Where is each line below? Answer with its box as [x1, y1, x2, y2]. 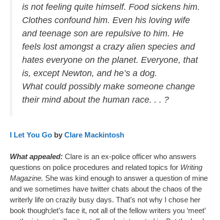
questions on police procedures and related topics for [10, 163, 180, 171]
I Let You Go [10, 130, 52, 139]
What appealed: [10, 152, 63, 161]
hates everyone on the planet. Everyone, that [22, 55, 198, 65]
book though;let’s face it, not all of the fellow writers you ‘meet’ [10, 206, 205, 215]
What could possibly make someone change [22, 81, 195, 91]
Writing [180, 163, 202, 171]
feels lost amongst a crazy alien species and [22, 41, 195, 52]
